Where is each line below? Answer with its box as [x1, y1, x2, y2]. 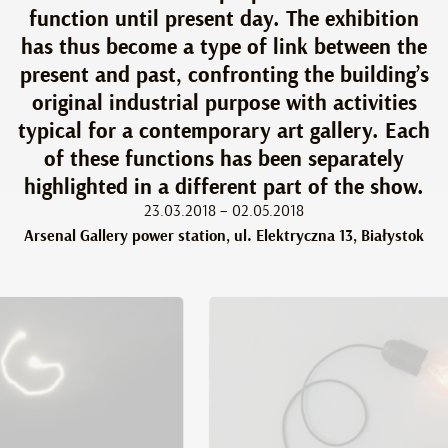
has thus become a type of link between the [21, 36, 427, 58]
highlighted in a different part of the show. [24, 176, 424, 198]
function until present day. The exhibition [29, 8, 419, 30]
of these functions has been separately [44, 148, 404, 170]
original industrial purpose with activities [31, 92, 417, 114]
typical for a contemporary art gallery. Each [18, 120, 430, 142]
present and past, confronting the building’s [19, 64, 429, 86]
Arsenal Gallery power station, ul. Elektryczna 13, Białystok [24, 228, 424, 244]
